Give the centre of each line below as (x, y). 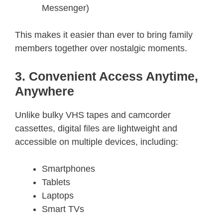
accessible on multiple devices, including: (97, 142)
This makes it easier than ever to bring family (104, 35)
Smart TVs (63, 209)
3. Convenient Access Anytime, (107, 76)
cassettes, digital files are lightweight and (96, 128)
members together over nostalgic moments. (101, 48)
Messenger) (65, 8)
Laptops (58, 195)
